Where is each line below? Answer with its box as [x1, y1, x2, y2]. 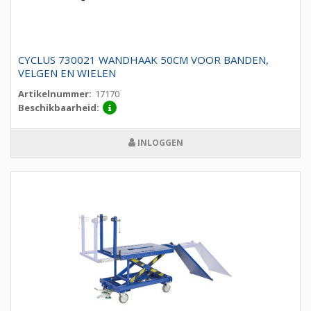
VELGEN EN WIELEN [18, 66, 116, 81]
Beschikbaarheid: [18, 101, 99, 115]
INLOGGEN [135, 137, 183, 149]
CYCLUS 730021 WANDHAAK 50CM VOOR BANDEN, [18, 53, 269, 67]
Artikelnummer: [18, 87, 92, 101]
